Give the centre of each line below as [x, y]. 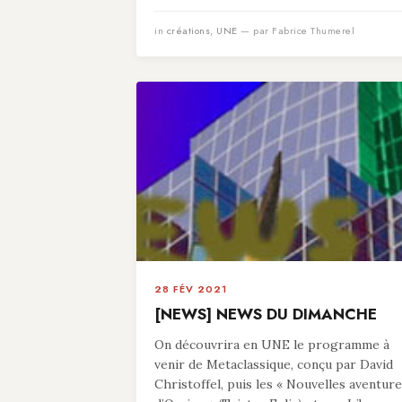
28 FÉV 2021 [191, 289]
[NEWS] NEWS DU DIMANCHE [266, 314]
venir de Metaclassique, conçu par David [274, 364]
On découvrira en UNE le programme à [272, 345]
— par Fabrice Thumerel [296, 31]
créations [188, 31]
